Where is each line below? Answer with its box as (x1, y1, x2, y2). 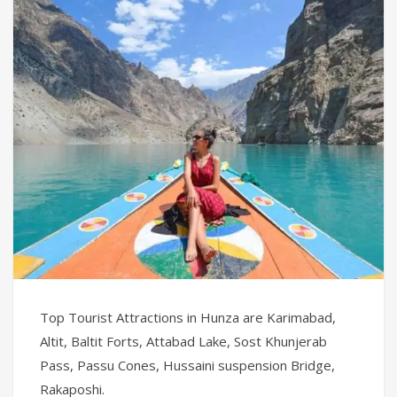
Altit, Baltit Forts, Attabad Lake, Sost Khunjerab (40, 331, 327, 350)
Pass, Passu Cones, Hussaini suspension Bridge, (40, 355, 335, 374)
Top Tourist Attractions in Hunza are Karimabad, (40, 307, 336, 326)
